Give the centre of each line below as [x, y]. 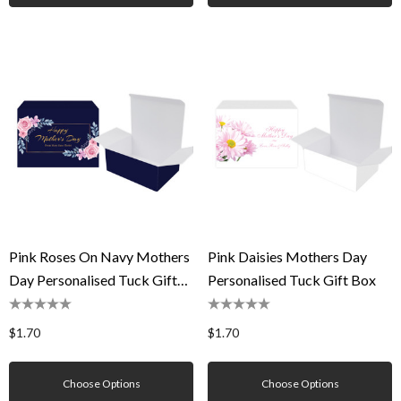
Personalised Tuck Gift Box [292, 280]
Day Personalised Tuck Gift [93, 280]
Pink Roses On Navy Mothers [99, 256]
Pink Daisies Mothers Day [287, 256]
